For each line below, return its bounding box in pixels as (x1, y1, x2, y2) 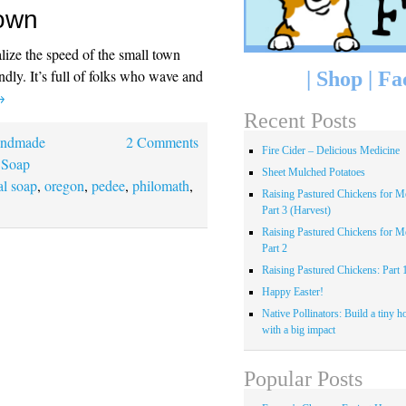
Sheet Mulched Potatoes (261, 166, 365, 179)
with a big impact (261, 324, 335, 337)
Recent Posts (243, 109, 356, 133)
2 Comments (125, 131, 198, 151)
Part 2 (261, 242, 287, 256)
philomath (132, 175, 190, 195)
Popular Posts (243, 366, 362, 391)
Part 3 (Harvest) (261, 204, 331, 217)
